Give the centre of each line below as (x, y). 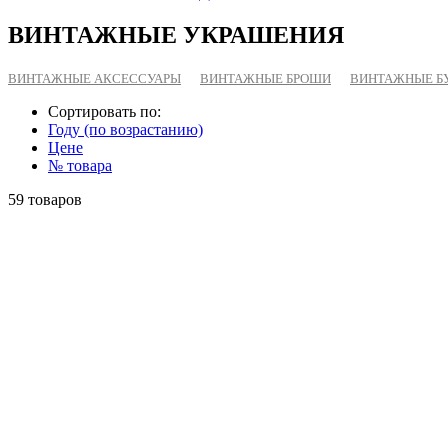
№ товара (80, 165)
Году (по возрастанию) (125, 129)
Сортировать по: (104, 111)
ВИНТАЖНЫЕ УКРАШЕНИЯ (176, 34)
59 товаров (45, 199)
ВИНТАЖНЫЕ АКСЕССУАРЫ (94, 78)
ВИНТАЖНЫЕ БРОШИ (265, 78)
